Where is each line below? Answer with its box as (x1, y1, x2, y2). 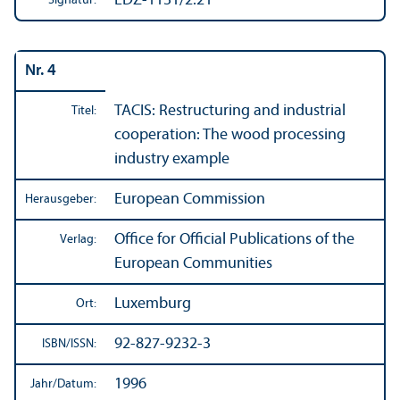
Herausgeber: (25, 192, 96, 206)
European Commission (114, 190, 265, 208)
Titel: (71, 104, 96, 118)
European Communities (114, 254, 272, 272)
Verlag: (60, 232, 96, 246)
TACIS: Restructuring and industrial (114, 102, 346, 120)
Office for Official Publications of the (114, 230, 354, 248)
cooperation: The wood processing (114, 126, 346, 144)
